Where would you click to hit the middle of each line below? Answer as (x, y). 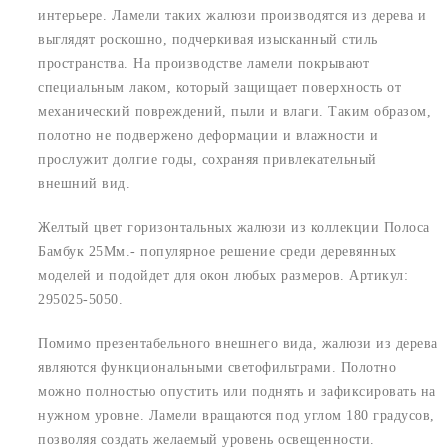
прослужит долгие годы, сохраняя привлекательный (207, 159)
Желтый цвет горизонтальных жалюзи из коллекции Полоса (234, 227)
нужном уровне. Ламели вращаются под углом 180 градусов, (236, 415)
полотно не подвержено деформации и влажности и (208, 135)
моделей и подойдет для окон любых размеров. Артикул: (223, 275)
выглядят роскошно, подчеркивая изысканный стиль (208, 39)
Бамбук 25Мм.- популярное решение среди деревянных (217, 251)
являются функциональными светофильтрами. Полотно (217, 367)
